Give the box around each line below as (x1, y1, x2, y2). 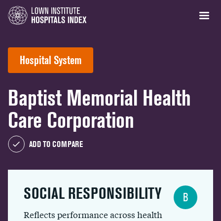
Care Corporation (8, 108, 134, 133)
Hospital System (20, 53, 81, 67)
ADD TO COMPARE (29, 139, 83, 149)
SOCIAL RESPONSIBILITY (24, 184, 161, 202)
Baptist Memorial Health (8, 85, 191, 110)
